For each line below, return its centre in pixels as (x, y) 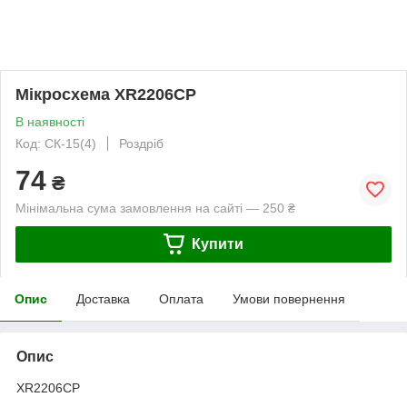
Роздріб (141, 143)
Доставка (103, 298)
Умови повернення (289, 298)
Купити (217, 243)
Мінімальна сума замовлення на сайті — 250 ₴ (155, 208)
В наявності (50, 121)
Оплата (181, 298)
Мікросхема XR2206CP (106, 94)
